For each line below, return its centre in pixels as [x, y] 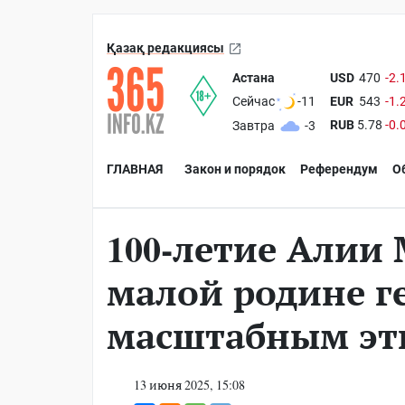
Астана [254, 78]
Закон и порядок [235, 169]
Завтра [254, 126]
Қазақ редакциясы [165, 48]
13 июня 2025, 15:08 [189, 384]
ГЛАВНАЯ [135, 169]
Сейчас [254, 102]
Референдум [339, 169]
